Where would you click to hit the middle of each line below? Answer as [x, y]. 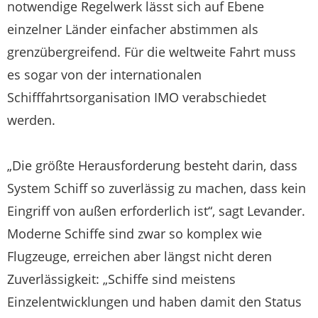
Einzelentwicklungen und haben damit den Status [154, 302]
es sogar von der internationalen [104, 75]
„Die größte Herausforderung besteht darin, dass [152, 166]
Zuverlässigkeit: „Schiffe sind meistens [121, 279]
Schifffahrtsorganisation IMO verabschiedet [137, 98]
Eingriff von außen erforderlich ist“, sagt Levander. [156, 211]
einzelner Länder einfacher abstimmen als [133, 29]
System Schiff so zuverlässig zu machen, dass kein [157, 188]
